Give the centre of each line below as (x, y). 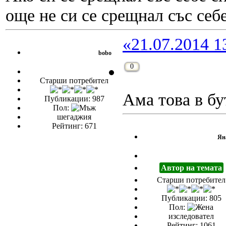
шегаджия (74, 117)
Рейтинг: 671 (74, 126)
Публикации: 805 (191, 198)
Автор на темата (191, 168)
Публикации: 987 (74, 99)
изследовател (191, 216)
